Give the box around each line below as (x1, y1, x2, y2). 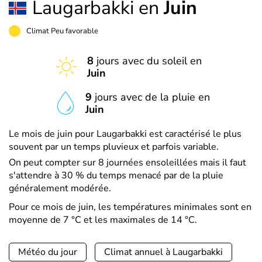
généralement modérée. (9, 182, 111, 195)
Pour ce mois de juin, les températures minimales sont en (9, 201, 251, 213)
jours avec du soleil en (93, 54, 202, 68)
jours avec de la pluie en (92, 90, 211, 104)
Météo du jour (18, 246, 77, 258)
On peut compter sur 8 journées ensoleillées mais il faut (9, 156, 246, 169)
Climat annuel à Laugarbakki (104, 246, 223, 258)
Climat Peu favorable (26, 25, 98, 36)
